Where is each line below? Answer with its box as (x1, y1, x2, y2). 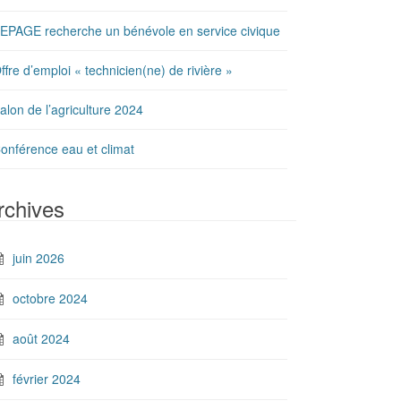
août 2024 (13, 329, 70, 347)
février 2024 (13, 370, 81, 388)
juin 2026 (13, 249, 64, 267)
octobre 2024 (13, 289, 88, 307)
